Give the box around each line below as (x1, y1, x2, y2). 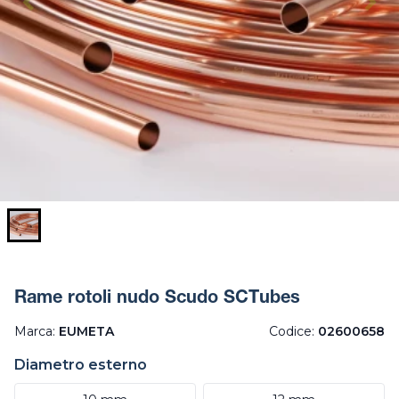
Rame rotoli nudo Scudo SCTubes (14, 290, 300, 309)
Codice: (269, 323, 318, 340)
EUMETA (59, 323, 114, 340)
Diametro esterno (14, 356, 147, 374)
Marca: (14, 323, 59, 340)
